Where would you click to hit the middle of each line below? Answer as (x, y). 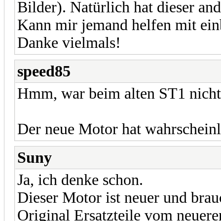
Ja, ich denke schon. (80, 180)
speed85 (44, 71)
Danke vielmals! (69, 42)
